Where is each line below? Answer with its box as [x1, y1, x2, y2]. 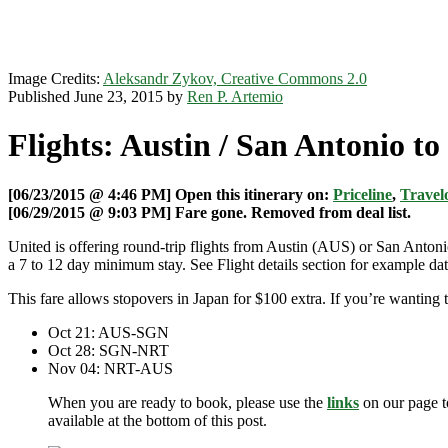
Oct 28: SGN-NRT [48, 341, 169, 359]
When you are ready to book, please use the [48, 393, 327, 411]
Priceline [333, 185, 392, 203]
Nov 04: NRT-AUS [48, 359, 173, 377]
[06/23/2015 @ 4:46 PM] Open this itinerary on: [8, 185, 333, 203]
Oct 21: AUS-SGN [48, 323, 169, 341]
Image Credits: [8, 70, 103, 87]
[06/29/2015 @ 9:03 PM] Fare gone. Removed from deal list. [8, 203, 411, 221]
